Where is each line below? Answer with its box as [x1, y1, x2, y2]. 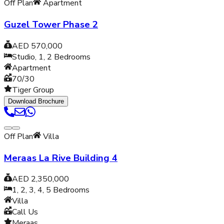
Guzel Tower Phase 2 [4, 18, 98, 31]
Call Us [12, 206, 38, 218]
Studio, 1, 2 [12, 51, 52, 62]
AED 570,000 [12, 40, 62, 51]
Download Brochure [8, 97, 64, 105]
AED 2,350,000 [12, 173, 69, 185]
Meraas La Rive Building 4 [4, 151, 117, 164]
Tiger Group [12, 84, 54, 95]
